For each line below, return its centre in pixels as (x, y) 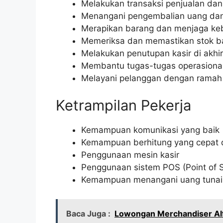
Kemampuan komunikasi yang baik (150, 130)
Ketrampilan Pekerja (123, 106)
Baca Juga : (88, 213)
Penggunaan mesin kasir (130, 155)
